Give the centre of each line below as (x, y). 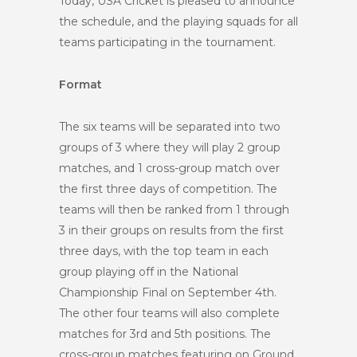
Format (80, 84)
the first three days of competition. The (168, 189)
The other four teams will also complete (169, 313)
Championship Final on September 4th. (168, 292)
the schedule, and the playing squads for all (178, 22)
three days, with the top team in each (164, 251)
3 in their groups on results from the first (171, 230)
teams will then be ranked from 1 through (174, 210)
